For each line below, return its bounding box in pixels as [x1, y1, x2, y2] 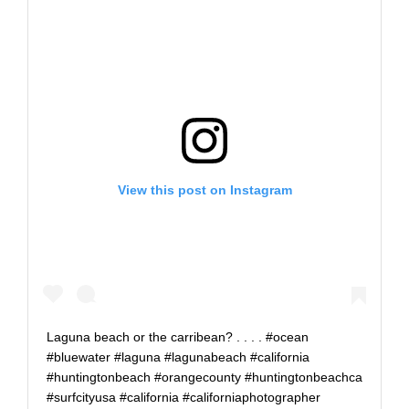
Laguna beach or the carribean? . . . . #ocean [47, 329, 309, 344]
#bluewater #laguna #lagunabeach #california [47, 349, 309, 364]
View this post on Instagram [117, 182, 292, 197]
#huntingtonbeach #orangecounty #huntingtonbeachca [47, 369, 362, 384]
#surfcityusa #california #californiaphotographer [47, 389, 320, 404]
